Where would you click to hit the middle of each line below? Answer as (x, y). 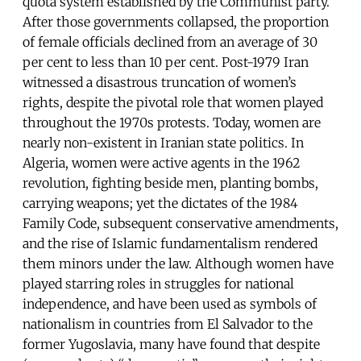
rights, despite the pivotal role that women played (173, 102)
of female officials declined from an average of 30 (170, 41)
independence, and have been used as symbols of (170, 303)
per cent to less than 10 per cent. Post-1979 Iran (166, 62)
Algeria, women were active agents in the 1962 (162, 162)
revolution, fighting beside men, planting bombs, (170, 183)
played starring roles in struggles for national (158, 283)
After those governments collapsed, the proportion (176, 21)
